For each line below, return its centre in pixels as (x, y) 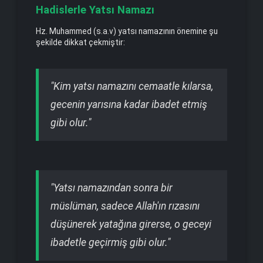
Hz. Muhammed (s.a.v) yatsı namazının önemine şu (127, 31)
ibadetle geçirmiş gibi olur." (110, 242)
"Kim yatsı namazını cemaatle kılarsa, (132, 86)
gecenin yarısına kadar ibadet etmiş (129, 104)
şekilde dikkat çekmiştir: (80, 43)
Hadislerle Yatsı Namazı (95, 9)
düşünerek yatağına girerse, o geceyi (131, 224)
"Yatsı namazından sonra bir (112, 188)
